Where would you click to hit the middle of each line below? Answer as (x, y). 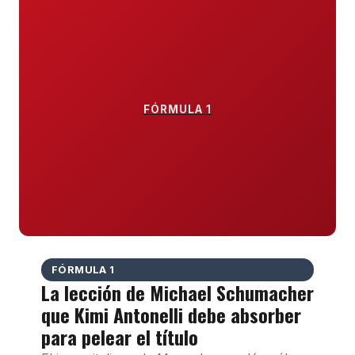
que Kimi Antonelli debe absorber (171, 315)
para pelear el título (120, 337)
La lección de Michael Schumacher (177, 292)
